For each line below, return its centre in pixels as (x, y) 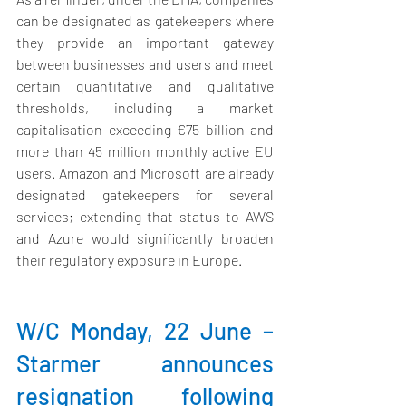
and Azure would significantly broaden (145, 238)
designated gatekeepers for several (145, 195)
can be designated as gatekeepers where (145, 21)
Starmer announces (145, 363)
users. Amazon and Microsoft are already (145, 173)
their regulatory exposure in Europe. (129, 260)
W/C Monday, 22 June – (145, 331)
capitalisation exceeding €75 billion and (145, 130)
